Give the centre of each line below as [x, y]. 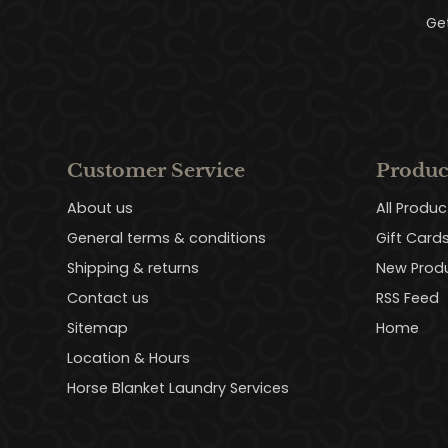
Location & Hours [129, 357]
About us [100, 207]
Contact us [108, 297]
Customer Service [156, 169]
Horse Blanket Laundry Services [178, 387]
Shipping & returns [133, 267]
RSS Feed [407, 297]
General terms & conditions [167, 237]
